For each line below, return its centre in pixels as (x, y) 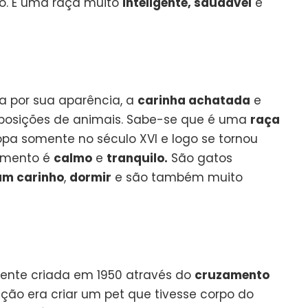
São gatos (200, 158)
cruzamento (232, 275)
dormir (90, 177)
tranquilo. (137, 158)
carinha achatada (194, 100)
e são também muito (177, 177)
